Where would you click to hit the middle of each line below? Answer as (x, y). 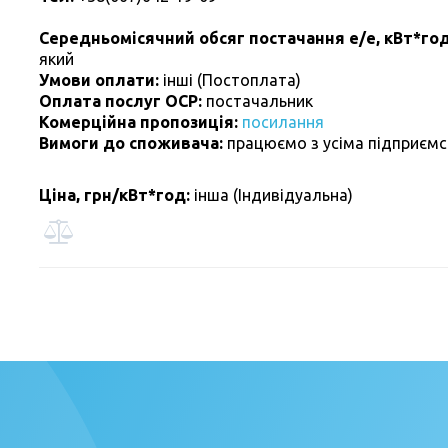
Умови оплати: (101, 80)
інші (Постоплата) (232, 80)
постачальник (259, 101)
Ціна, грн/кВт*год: (114, 195)
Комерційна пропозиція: (140, 122)
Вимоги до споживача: (133, 143)
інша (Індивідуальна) (271, 195)
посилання (283, 122)
